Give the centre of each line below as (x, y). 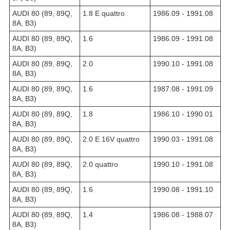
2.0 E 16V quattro (111, 139)
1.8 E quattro (104, 13)
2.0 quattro (100, 164)
